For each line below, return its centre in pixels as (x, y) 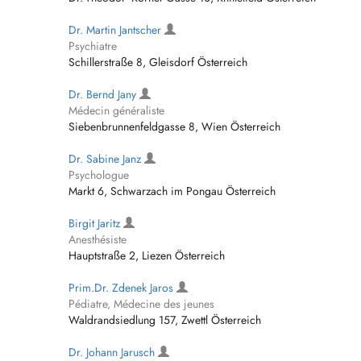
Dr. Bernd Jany (104, 94)
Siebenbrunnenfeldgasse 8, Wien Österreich (174, 127)
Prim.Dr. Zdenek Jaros (122, 288)
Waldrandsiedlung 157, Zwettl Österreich (165, 320)
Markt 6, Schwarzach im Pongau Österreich (172, 191)
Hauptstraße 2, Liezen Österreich (147, 255)
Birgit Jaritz (96, 223)
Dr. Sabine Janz (106, 159)
